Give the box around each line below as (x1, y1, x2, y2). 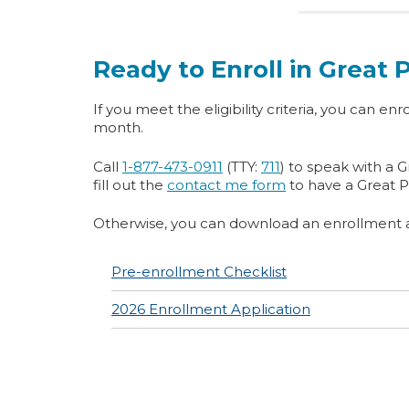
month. (93, 119, 143, 136)
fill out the (93, 175, 167, 194)
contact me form (167, 175, 286, 194)
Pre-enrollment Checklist (111, 262, 287, 280)
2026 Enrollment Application (111, 299, 310, 318)
